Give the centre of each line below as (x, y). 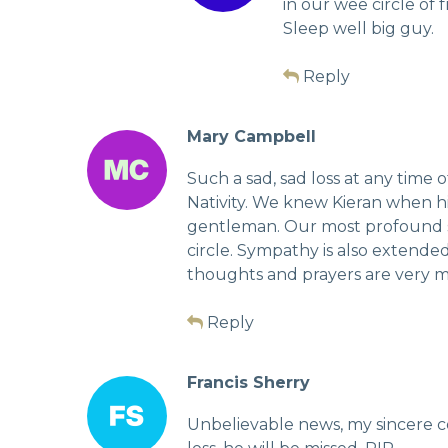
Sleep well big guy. (358, 28)
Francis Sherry (248, 382)
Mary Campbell (251, 136)
